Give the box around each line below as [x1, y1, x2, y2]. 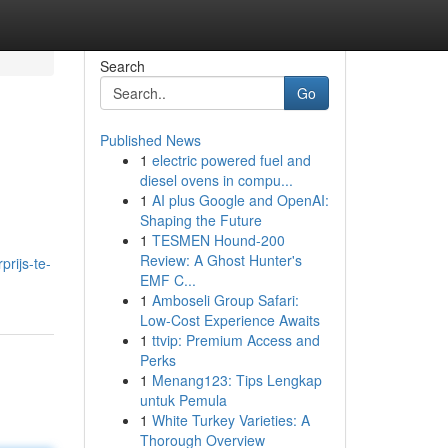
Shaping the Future [139, 210, 262, 230]
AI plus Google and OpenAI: [151, 190, 329, 210]
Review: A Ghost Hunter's [139, 250, 302, 270]
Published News [99, 130, 201, 150]
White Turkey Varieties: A [151, 410, 310, 430]
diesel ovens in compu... [139, 170, 293, 190]
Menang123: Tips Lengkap [151, 370, 322, 390]
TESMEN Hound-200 [151, 230, 285, 250]
